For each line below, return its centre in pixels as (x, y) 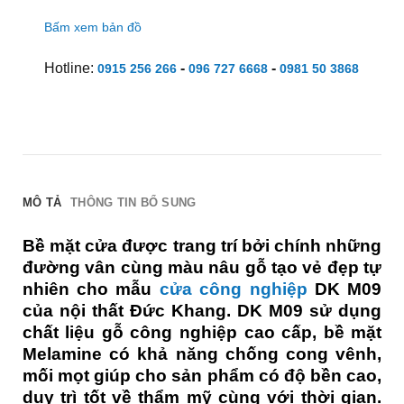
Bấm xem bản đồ (92, 28)
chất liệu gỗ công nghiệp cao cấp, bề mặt (202, 332)
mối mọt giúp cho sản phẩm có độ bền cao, (202, 375)
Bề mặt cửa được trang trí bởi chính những (202, 245)
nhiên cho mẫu (91, 289)
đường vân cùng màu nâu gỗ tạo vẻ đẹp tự (202, 267)
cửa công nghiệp (233, 289)
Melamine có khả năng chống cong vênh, (202, 353)
